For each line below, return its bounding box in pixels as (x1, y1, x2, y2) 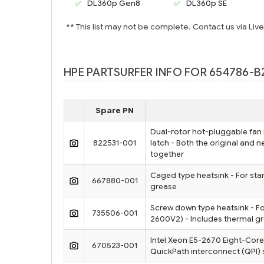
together (150, 148, 184, 159)
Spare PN (95, 105, 134, 115)
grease (150, 181, 177, 192)
